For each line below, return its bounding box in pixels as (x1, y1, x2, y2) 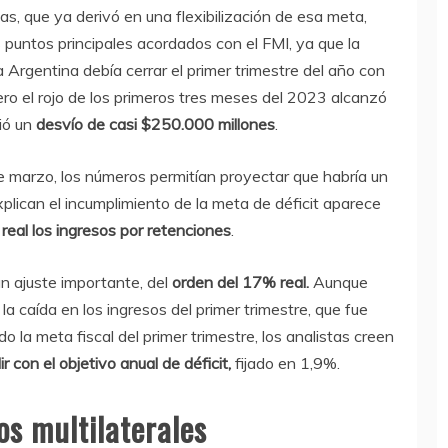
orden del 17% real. (172, 272, 309, 293)
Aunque (309, 272, 368, 293)
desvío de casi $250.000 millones (32, 114, 275, 135)
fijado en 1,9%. (235, 353, 340, 374)
